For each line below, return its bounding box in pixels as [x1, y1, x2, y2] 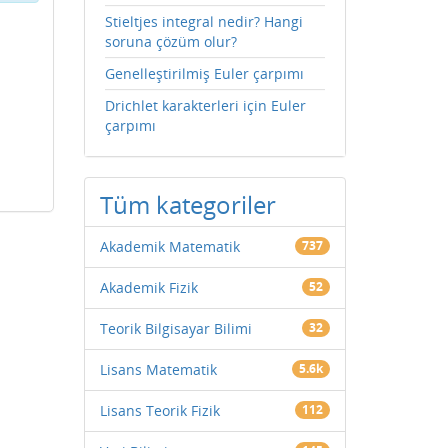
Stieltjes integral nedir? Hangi [104, 12, 303, 32]
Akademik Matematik [99, 237, 240, 257]
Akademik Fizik [99, 278, 198, 298]
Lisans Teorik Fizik [99, 401, 220, 421]
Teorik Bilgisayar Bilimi [99, 319, 252, 339]
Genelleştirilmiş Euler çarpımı [104, 64, 304, 84]
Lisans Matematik [99, 360, 217, 380]
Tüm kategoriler [99, 188, 276, 222]
